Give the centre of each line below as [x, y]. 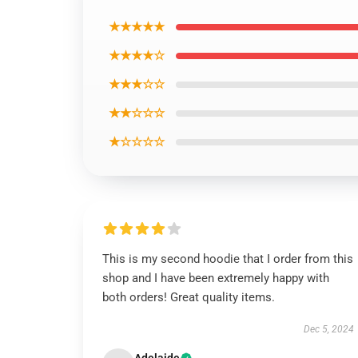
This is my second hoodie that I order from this [228, 259]
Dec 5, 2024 [328, 329]
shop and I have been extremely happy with [216, 278]
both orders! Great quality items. [189, 297]
